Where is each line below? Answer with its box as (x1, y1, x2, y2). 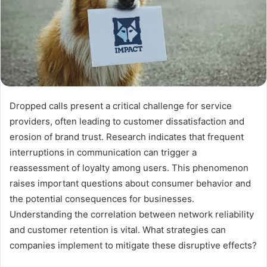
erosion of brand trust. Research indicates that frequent (10, 131, 244, 142)
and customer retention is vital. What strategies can (10, 223, 226, 235)
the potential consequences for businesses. (10, 193, 194, 204)
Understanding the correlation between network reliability (10, 208, 254, 220)
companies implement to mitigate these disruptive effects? (10, 239, 257, 251)
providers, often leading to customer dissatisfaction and (10, 115, 244, 127)
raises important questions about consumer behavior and (10, 177, 251, 189)
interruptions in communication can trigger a (10, 146, 197, 158)
